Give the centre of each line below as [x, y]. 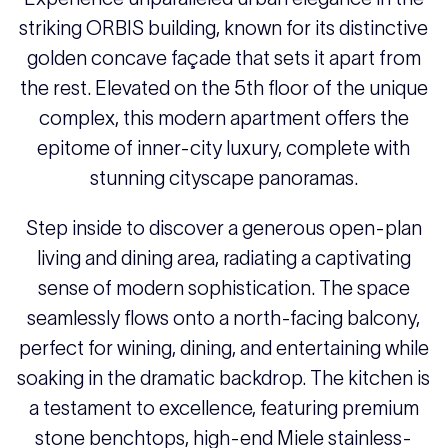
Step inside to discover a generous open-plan [223, 228]
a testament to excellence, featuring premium [223, 408]
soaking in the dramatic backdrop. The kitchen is [224, 378]
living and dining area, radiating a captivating [223, 258]
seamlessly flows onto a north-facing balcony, [224, 318]
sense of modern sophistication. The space [223, 288]
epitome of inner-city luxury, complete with [224, 148]
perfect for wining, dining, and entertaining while [223, 348]
